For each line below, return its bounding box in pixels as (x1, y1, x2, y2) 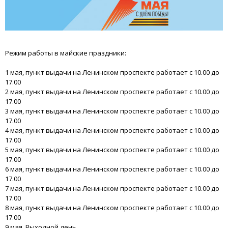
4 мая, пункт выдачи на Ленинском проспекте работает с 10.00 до (5, 125, 219, 135)
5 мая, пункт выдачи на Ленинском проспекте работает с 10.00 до (5, 145, 219, 154)
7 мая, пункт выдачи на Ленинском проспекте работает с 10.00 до (5, 183, 219, 193)
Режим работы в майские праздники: (5, 48, 126, 58)
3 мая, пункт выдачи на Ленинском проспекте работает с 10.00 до (5, 106, 219, 116)
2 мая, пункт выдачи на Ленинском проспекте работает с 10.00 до (5, 87, 219, 96)
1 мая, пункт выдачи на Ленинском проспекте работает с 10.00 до (5, 67, 219, 77)
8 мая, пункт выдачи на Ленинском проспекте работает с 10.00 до (5, 203, 219, 212)
